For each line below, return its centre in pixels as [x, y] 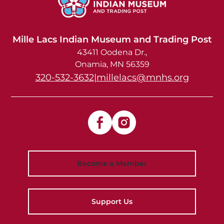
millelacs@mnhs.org [142, 77]
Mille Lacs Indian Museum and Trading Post [112, 39]
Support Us [112, 201]
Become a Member [112, 163]
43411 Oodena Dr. [111, 52]
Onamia [90, 64]
